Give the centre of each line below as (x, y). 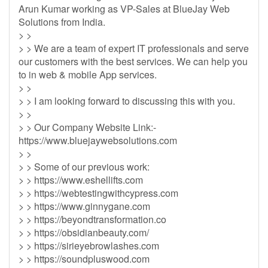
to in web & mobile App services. (88, 74)
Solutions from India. (62, 22)
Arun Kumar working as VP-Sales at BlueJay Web (124, 9)
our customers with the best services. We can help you (133, 61)
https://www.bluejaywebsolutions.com (98, 140)
